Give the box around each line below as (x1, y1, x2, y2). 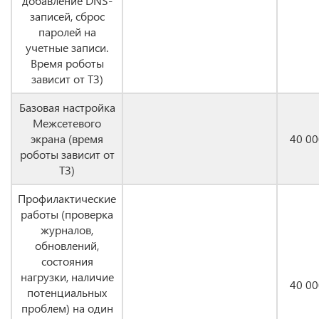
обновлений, (35, 238, 99, 253)
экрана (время (31, 131, 103, 146)
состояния (41, 253, 93, 268)
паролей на (38, 24, 96, 39)
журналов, (41, 222, 93, 237)
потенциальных (27, 285, 107, 300)
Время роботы (30, 56, 104, 70)
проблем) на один (21, 300, 113, 315)
